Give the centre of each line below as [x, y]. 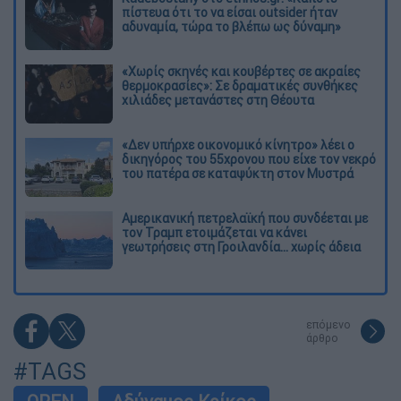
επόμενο [328, 324]
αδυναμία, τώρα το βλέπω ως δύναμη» [231, 26]
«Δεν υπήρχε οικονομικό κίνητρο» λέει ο [238, 145]
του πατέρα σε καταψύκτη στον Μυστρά [238, 173]
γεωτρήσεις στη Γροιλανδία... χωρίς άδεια [241, 247]
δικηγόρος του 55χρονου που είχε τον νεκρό [249, 159]
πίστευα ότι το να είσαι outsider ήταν [230, 12]
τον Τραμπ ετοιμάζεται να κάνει [214, 232]
